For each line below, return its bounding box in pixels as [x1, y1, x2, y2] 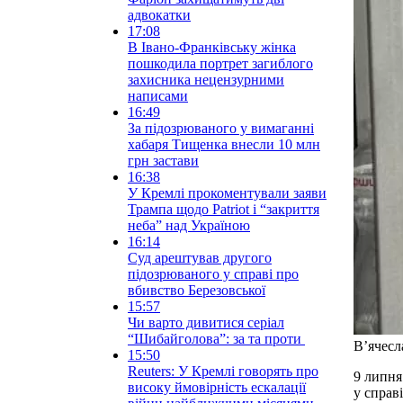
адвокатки [128, 6, 191, 22]
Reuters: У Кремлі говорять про [128, 363, 318, 379]
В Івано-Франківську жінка [128, 39, 296, 55]
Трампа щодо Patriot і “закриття [128, 201, 319, 217]
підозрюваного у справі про [128, 265, 299, 282]
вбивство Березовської [128, 282, 265, 298]
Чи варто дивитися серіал [128, 314, 284, 330]
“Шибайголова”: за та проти [128, 330, 305, 346]
